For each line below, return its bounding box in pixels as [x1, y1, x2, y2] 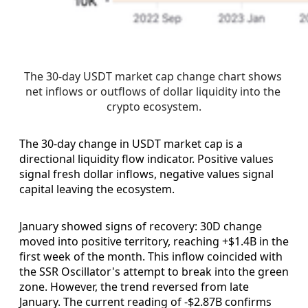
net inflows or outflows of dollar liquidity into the [25, 83, 280, 99]
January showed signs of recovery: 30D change [19, 218, 262, 234]
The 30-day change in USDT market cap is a [19, 135, 243, 151]
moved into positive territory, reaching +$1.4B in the [19, 233, 289, 249]
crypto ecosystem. [107, 98, 201, 114]
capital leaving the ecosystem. [19, 181, 175, 197]
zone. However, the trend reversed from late [19, 278, 249, 294]
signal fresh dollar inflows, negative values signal [19, 166, 274, 181]
